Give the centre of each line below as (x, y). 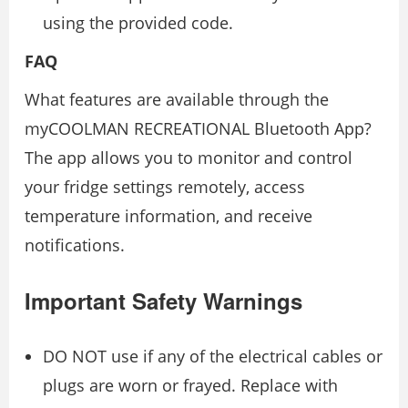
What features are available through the (177, 99)
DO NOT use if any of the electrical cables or (213, 356)
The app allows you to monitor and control (189, 157)
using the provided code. (138, 22)
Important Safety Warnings (163, 300)
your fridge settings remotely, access (165, 186)
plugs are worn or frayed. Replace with (190, 385)
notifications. (75, 245)
